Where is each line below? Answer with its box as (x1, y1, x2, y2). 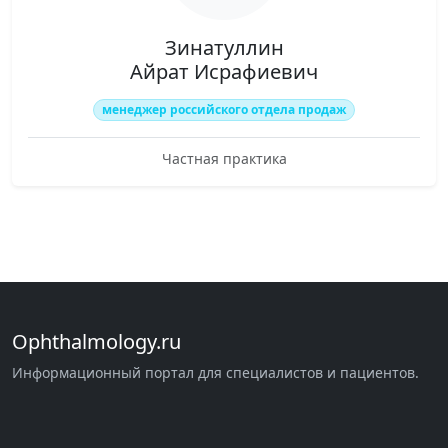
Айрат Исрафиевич (130, 58, 318, 85)
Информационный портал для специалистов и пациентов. (12, 363, 419, 383)
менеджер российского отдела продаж (102, 101, 346, 118)
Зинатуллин (164, 34, 284, 61)
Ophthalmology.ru (12, 328, 181, 356)
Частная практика (161, 149, 287, 169)
